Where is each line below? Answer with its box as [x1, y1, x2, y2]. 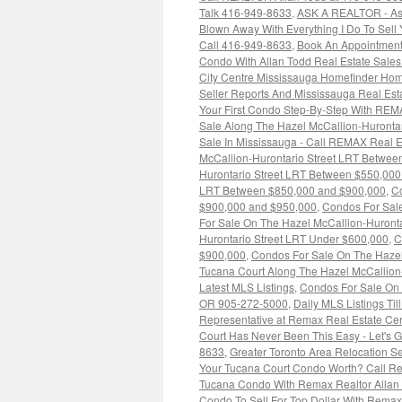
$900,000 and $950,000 [199, 198, 317, 214]
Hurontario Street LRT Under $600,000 [199, 231, 389, 246]
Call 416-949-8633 [199, 37, 292, 52]
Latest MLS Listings [199, 279, 294, 294]
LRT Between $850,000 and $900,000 [199, 182, 386, 197]
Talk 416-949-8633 [199, 4, 292, 20]
